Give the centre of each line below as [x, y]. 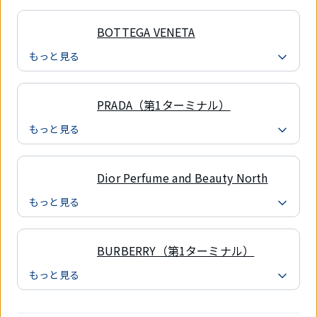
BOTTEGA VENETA [146, 32]
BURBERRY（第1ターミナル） [176, 251]
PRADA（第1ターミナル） [164, 105]
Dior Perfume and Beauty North [183, 178]
